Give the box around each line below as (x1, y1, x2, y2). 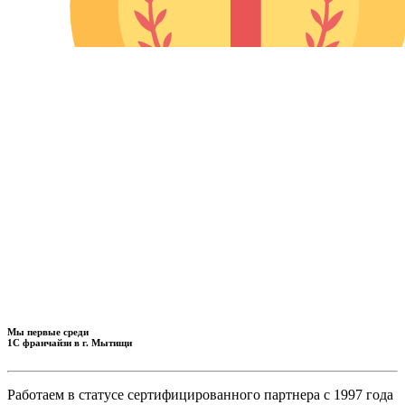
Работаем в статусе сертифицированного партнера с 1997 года (7, 386, 393, 402)
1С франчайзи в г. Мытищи (7, 336, 132, 348)
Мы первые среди (7, 325, 89, 337)
